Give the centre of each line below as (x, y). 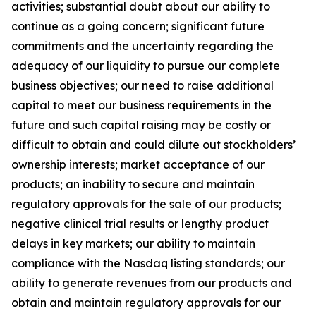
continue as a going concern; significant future (138, 26)
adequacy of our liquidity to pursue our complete (146, 66)
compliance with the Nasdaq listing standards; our (148, 263)
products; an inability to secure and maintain (133, 184)
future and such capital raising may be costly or (141, 125)
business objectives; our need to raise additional (142, 85)
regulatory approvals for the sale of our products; (146, 204)
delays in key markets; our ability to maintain (133, 243)
